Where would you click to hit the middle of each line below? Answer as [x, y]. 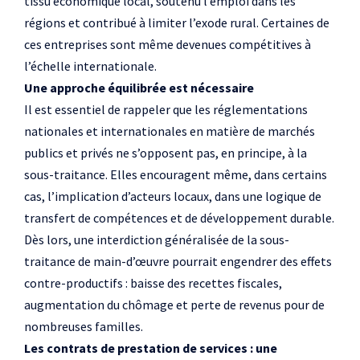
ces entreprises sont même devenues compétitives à [168, 44]
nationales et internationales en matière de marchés [170, 131]
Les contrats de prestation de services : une [151, 348]
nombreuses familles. [84, 326]
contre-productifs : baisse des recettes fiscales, [153, 283]
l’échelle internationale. [90, 66]
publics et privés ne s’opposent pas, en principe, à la [166, 153]
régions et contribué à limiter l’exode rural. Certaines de [177, 22]
